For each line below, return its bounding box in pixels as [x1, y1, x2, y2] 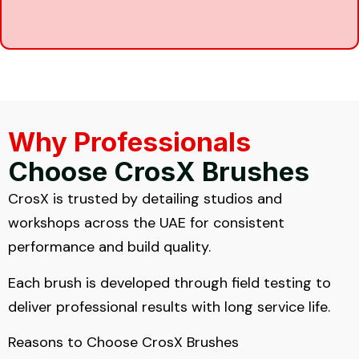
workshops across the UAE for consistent [8, 213, 284, 233]
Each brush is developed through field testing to [8, 272, 331, 292]
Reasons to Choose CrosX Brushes [8, 333, 239, 353]
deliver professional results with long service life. [8, 296, 330, 317]
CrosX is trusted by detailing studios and [8, 189, 282, 209]
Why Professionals [8, 126, 251, 159]
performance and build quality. [8, 237, 211, 257]
